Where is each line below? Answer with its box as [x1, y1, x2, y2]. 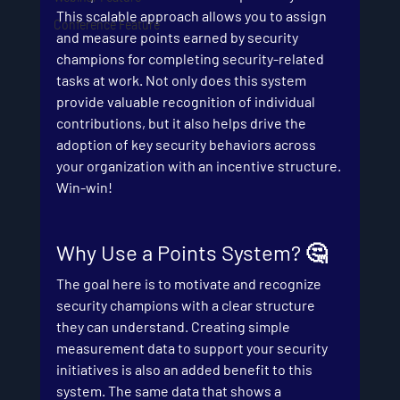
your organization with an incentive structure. [55, 157, 344, 174]
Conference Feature [53, 17, 160, 32]
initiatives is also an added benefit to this [55, 361, 315, 378]
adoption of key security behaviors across [55, 136, 319, 153]
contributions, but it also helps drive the [55, 114, 309, 131]
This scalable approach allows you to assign [55, 7, 329, 24]
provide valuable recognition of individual [55, 93, 318, 110]
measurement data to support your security [55, 339, 330, 356]
